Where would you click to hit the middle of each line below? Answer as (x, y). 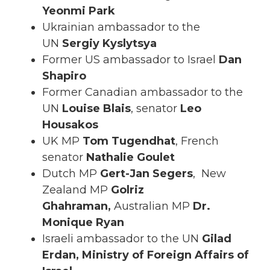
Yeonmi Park (79, 11)
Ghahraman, (78, 206)
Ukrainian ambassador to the (121, 27)
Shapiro (64, 76)
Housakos (70, 125)
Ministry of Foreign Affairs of (165, 255)
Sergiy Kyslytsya (109, 44)
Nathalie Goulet (132, 158)
